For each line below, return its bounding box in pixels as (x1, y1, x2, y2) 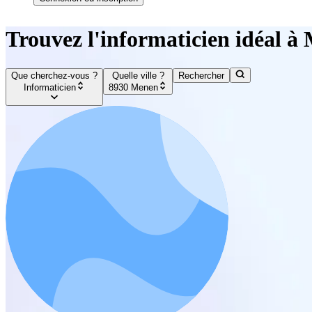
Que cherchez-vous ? (11, 70, 97, 81)
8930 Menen (109, 81, 158, 93)
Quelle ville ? (111, 70, 164, 81)
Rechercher (178, 70, 225, 81)
